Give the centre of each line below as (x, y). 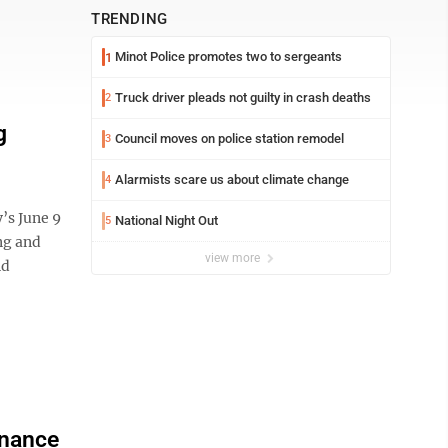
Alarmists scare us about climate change (232, 179)
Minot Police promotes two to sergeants (228, 56)
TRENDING (129, 19)
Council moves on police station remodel (229, 138)
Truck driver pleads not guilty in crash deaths (243, 97)
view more (234, 258)
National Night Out (166, 220)
